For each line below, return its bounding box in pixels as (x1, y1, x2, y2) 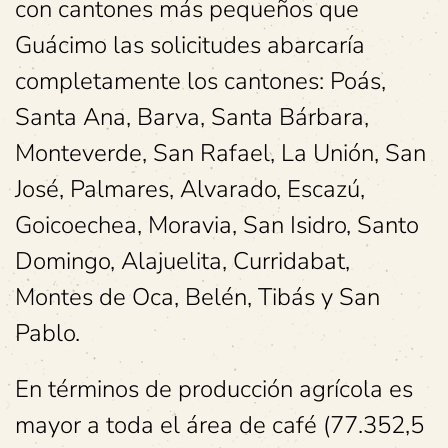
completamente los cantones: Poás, (15, 65, 386, 98)
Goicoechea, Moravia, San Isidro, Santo (15, 209, 419, 242)
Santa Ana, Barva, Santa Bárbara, (15, 101, 369, 134)
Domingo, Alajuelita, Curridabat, (15, 245, 350, 278)
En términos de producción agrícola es (15, 373, 413, 406)
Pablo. (15, 317, 80, 350)
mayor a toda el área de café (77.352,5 (15, 409, 424, 442)
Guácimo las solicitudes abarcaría (15, 29, 365, 62)
